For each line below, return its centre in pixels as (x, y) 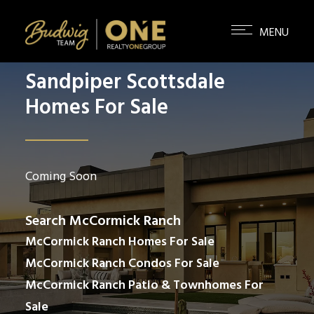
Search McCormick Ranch (103, 221)
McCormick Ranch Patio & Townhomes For (144, 286)
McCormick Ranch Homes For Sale (120, 242)
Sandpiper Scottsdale (125, 83)
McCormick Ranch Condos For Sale (122, 264)
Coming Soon (61, 177)
